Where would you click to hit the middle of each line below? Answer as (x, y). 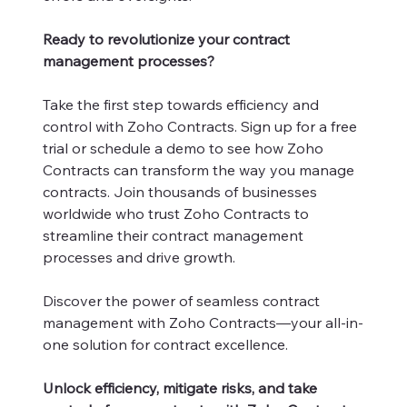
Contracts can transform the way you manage (199, 169)
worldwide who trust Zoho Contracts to (176, 213)
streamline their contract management (173, 235)
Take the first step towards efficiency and (181, 104)
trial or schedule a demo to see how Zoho (183, 148)
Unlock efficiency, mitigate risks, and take (180, 387)
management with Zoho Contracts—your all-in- (203, 322)
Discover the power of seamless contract (181, 300)
